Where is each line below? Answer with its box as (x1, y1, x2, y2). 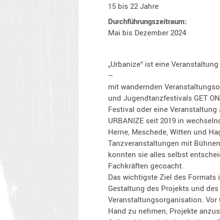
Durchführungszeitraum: (108, 16, 187, 26)
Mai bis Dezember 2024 (108, 27, 186, 37)
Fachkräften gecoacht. (108, 160, 184, 170)
